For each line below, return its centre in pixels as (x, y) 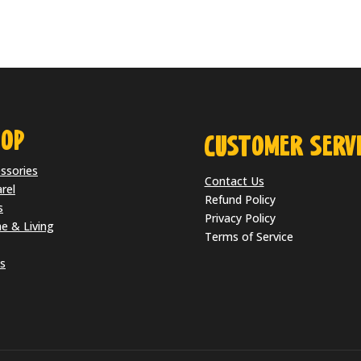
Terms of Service (249, 236)
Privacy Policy (240, 218)
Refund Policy (240, 199)
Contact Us (234, 180)
